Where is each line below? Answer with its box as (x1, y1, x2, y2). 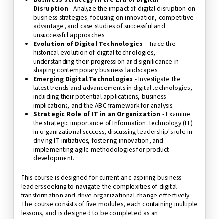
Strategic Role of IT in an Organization (33, 109, 161, 119)
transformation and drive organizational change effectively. (21, 191, 191, 200)
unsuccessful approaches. (33, 30, 106, 40)
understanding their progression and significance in (33, 56, 179, 66)
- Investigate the (133, 74, 181, 84)
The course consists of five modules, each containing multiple (21, 199, 198, 209)
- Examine (160, 109, 191, 119)
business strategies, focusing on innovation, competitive (33, 12, 194, 22)
